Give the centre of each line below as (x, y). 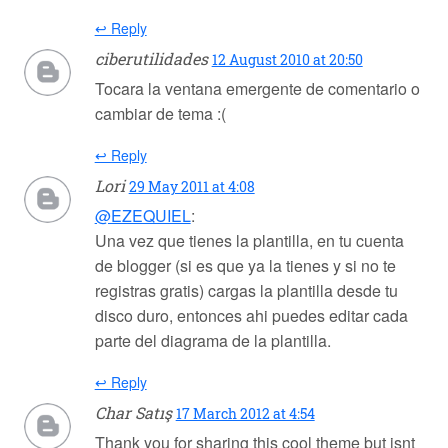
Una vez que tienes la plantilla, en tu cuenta (249, 241)
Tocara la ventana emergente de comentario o (257, 89)
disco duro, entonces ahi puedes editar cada (251, 316)
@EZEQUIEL (142, 216)
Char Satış (133, 413)
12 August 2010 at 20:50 (287, 60)
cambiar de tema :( (160, 114)
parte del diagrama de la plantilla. (212, 341)
